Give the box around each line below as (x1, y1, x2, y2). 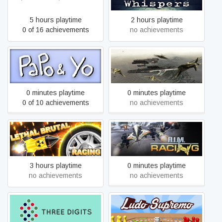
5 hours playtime (29, 16, 82, 24)
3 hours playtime (29, 162, 82, 169)
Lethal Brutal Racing (24, 135, 87, 143)
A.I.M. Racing (136, 135, 177, 143)
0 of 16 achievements (22, 26, 89, 34)
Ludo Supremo (134, 208, 179, 216)
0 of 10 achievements (22, 99, 89, 107)
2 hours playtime (130, 16, 183, 24)
